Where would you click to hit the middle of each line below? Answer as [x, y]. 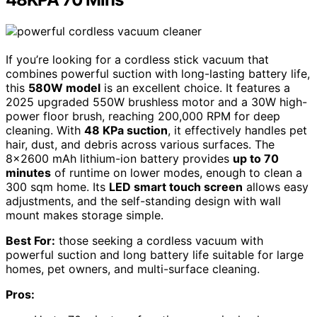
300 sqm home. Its [57, 187]
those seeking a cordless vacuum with [159, 241]
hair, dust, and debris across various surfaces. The [140, 145]
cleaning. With [45, 131]
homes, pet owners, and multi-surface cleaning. [133, 269]
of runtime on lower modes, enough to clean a [177, 173]
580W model [64, 88]
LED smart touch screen [176, 187]
